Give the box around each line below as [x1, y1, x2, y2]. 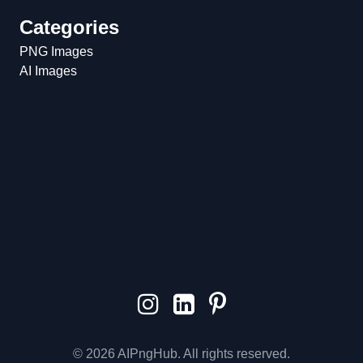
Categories [19, 16, 119, 38]
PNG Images [19, 45, 93, 58]
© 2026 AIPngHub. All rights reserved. [73, 347, 290, 361]
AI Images [19, 64, 77, 78]
